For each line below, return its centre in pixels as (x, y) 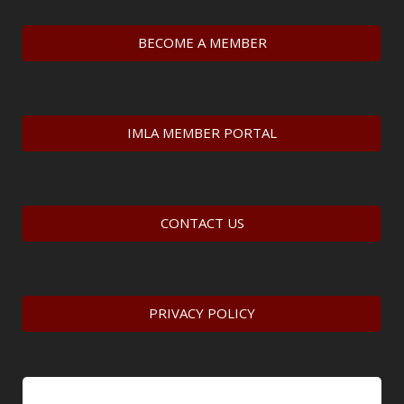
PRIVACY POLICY (202, 313)
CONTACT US (202, 223)
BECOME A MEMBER (202, 43)
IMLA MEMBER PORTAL (202, 133)
